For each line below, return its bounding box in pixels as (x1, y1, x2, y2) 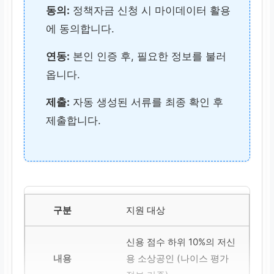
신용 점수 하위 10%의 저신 (125, 236, 235, 248)
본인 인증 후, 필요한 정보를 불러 (70, 50, 227, 63)
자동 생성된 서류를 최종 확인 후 (70, 96, 224, 109)
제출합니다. (46, 114, 102, 127)
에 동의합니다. (46, 23, 115, 35)
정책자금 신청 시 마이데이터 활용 (70, 4, 231, 17)
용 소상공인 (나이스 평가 (125, 253, 229, 265)
